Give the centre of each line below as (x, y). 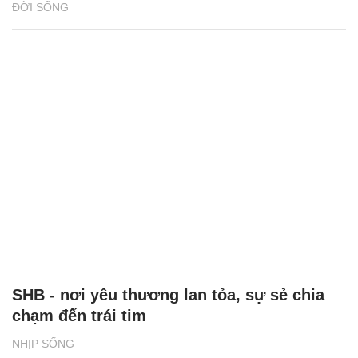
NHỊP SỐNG (43, 344)
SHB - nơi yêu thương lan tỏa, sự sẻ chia (168, 295)
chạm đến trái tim (79, 316)
